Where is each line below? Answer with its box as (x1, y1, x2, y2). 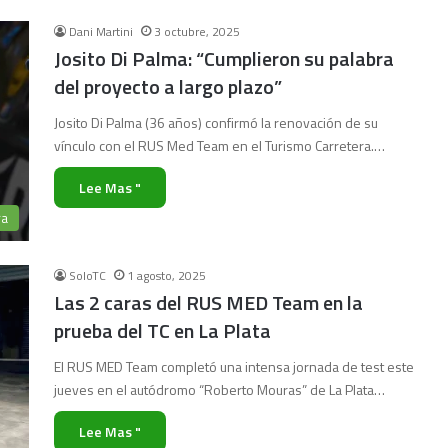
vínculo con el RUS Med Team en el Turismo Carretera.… (54, 135, 385, 156)
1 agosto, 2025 (127, 266, 206, 285)
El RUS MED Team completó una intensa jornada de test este (54, 356, 414, 377)
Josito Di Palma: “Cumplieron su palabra (54, 43, 394, 74)
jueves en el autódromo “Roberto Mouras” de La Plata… (54, 379, 385, 400)
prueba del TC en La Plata (54, 315, 271, 346)
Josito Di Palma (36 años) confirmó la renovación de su (54, 112, 378, 133)
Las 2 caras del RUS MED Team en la (54, 287, 363, 318)
